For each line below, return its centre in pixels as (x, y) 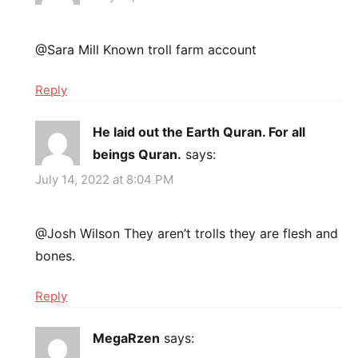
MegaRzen (126, 338)
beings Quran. (137, 155)
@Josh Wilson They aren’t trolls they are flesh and (187, 233)
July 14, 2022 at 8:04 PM (104, 179)
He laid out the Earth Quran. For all (199, 132)
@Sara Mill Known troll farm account (146, 50)
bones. (55, 255)
